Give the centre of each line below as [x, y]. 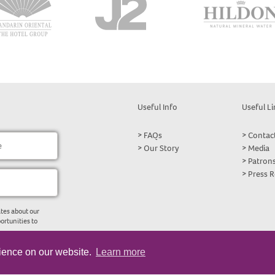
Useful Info [157, 107]
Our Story [161, 148]
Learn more [120, 252]
